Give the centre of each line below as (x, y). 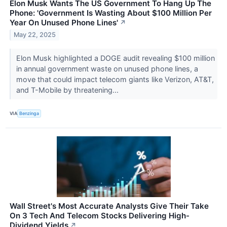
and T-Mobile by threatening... (68, 90)
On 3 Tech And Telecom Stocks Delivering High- (100, 215)
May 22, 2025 (35, 35)
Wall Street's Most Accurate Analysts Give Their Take (109, 206)
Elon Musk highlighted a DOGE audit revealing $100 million (115, 58)
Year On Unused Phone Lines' (64, 22)
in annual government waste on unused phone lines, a (107, 68)
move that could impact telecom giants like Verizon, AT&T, (115, 79)
